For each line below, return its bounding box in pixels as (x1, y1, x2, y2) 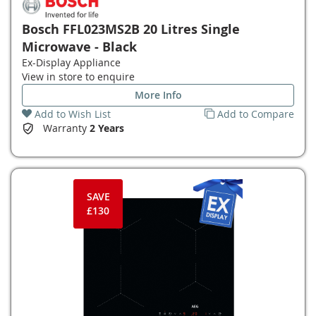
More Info (134, 88, 182, 102)
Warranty (43, 121, 90, 135)
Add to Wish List (35, 107, 111, 121)
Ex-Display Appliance (22, 56, 121, 69)
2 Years (90, 121, 124, 135)
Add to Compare (217, 107, 294, 121)
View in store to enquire (22, 70, 135, 83)
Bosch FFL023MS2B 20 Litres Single (22, 20, 240, 38)
